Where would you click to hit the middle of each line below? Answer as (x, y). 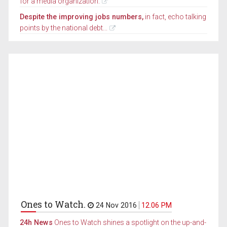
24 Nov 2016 (117, 205)
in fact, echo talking (175, 17)
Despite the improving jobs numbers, (82, 17)
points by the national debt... (64, 28)
